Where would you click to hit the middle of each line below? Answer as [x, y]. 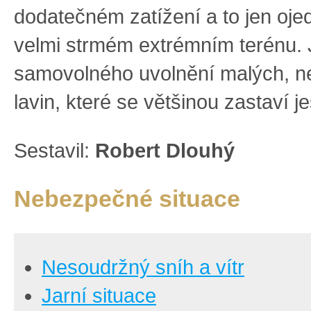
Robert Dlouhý [165, 150]
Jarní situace [99, 296]
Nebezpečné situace [127, 199]
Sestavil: [54, 150]
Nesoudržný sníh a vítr [143, 268]
